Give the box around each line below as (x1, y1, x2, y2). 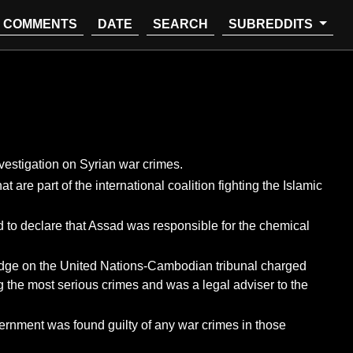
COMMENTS (3, 17, 78, 31)
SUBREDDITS (229, 17, 317, 31)
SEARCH (153, 17, 209, 31)
